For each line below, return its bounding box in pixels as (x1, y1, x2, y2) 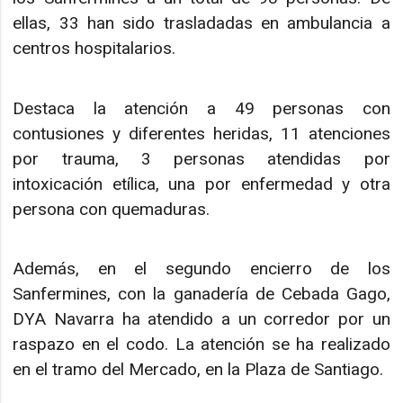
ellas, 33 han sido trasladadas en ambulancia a (13, 13, 390, 34)
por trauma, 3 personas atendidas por (13, 148, 390, 169)
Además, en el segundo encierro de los (13, 257, 390, 279)
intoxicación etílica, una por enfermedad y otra (13, 173, 390, 194)
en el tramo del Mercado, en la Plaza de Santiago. (13, 358, 384, 380)
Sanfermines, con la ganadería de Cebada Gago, (13, 282, 390, 304)
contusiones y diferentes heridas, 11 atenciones (13, 122, 390, 144)
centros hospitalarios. (13, 38, 176, 59)
